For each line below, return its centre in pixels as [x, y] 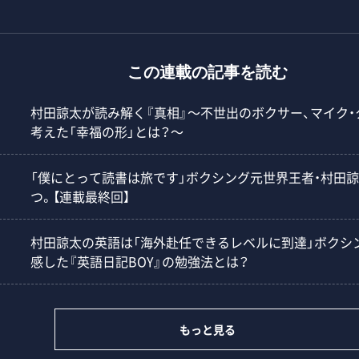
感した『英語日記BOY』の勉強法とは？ [140, 261]
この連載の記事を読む [208, 75]
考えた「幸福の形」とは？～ [107, 131]
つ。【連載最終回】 [80, 196]
